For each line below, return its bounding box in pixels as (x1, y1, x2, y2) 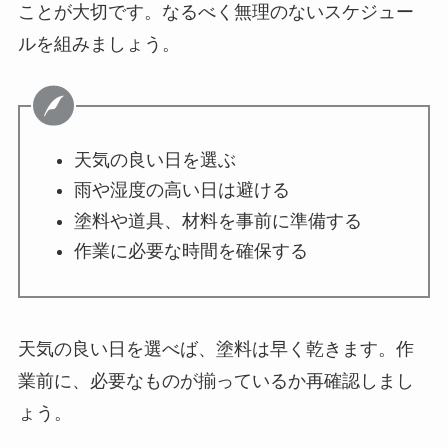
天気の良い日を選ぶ (73, 149, 236, 170)
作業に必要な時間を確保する (73, 241, 308, 262)
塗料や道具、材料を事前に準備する (73, 210, 362, 231)
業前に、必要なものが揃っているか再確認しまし (17, 371, 414, 392)
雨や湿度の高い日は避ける (73, 180, 290, 201)
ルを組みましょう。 (17, 33, 180, 54)
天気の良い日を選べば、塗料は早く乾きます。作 (17, 339, 414, 360)
